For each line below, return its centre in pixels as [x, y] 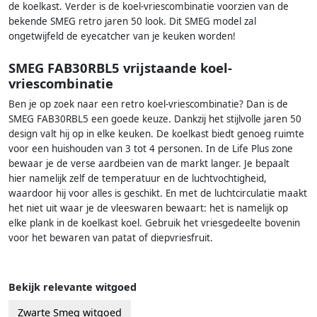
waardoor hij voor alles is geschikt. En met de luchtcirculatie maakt [158, 193]
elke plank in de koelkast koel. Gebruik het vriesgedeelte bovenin [154, 223]
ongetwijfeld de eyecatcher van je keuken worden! [122, 36]
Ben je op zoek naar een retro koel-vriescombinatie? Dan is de [148, 104]
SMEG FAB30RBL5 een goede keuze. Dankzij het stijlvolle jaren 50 [155, 119]
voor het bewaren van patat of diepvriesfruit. [111, 237]
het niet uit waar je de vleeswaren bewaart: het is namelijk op [148, 208]
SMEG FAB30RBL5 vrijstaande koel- [120, 67]
